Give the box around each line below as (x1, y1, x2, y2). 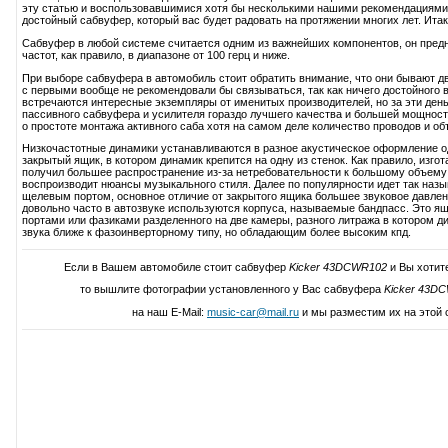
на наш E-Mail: (132, 305, 207, 318)
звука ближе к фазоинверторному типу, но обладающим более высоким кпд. (22, 226, 411, 239)
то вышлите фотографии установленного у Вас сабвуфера (79, 283, 384, 296)
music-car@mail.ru (207, 305, 299, 318)
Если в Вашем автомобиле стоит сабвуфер (63, 260, 289, 273)
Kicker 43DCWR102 (288, 260, 387, 273)
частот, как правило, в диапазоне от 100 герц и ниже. (22, 48, 290, 61)
